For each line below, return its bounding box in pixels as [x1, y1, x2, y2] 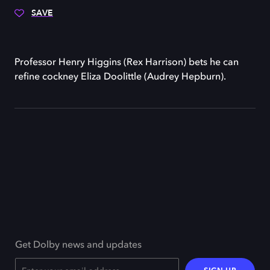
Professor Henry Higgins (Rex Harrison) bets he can [14, 58, 239, 67]
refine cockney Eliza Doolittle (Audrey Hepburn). [14, 72, 226, 82]
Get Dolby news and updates [15, 240, 142, 250]
